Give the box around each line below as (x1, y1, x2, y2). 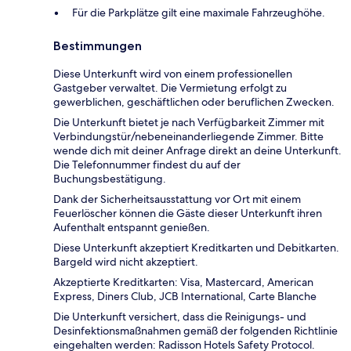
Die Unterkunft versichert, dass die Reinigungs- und (53, 309, 306, 324)
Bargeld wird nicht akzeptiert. (53, 254, 198, 269)
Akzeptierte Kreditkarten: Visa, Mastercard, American (53, 274, 313, 289)
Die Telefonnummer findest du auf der (53, 157, 241, 172)
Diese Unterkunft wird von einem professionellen (53, 66, 292, 81)
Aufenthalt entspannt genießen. (53, 219, 210, 234)
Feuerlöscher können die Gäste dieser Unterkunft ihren (53, 205, 322, 220)
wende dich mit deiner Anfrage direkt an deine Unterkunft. (53, 143, 342, 157)
